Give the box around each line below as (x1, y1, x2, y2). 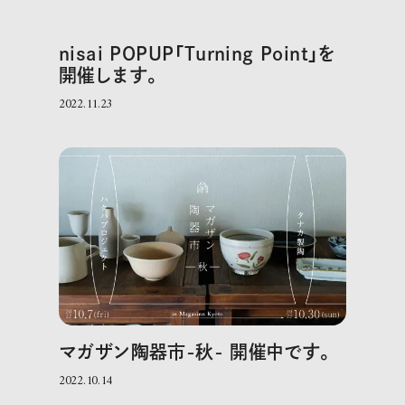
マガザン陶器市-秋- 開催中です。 (58, 342, 334, 361)
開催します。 (58, 65, 162, 84)
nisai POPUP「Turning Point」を (58, 43, 336, 62)
